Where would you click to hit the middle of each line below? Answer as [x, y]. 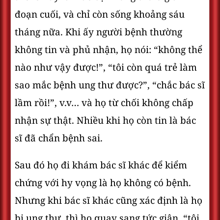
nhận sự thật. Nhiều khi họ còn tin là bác [105, 120]
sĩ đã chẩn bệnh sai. [59, 138]
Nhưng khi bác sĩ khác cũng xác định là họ [109, 200]
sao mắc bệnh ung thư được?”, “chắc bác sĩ [110, 85]
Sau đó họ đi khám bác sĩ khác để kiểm [101, 165]
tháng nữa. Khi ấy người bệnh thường [98, 32]
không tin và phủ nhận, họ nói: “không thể [109, 50]
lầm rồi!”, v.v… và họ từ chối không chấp [104, 103]
